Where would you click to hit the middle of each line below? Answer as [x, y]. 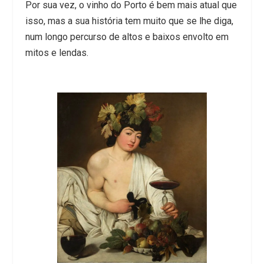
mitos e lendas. [57, 52]
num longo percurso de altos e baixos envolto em [127, 37]
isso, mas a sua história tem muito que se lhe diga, [129, 21]
